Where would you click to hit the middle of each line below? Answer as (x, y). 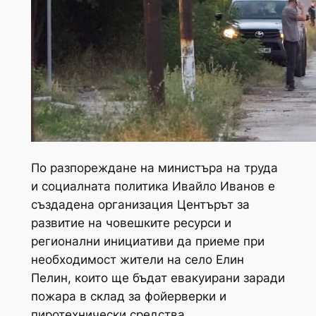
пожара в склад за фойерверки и (128, 296)
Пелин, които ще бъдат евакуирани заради (158, 278)
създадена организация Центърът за (140, 204)
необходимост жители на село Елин (137, 259)
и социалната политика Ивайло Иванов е (153, 186)
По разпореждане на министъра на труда (154, 168)
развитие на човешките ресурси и (131, 223)
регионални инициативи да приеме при (147, 241)
